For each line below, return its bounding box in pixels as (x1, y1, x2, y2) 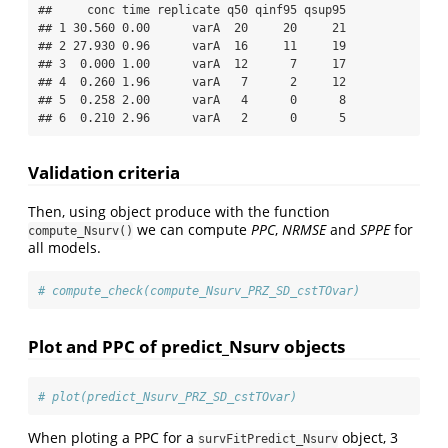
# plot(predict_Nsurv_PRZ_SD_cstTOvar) (38, 389, 297, 404)
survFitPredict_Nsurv (198, 431, 338, 446)
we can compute (133, 220, 251, 240)
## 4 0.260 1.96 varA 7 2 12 (38, 74, 346, 89)
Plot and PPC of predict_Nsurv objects (28, 335, 345, 359)
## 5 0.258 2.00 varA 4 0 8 (38, 92, 346, 107)
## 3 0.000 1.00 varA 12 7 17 (38, 56, 346, 71)
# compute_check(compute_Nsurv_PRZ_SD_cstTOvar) (38, 284, 360, 299)
